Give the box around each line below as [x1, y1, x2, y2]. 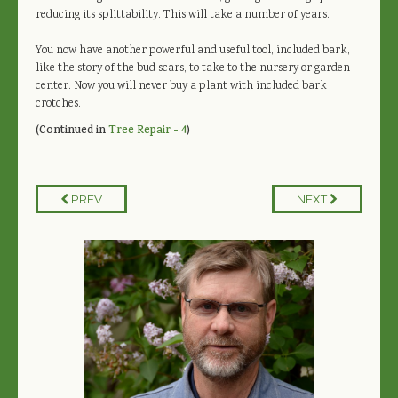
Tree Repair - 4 [108, 122, 187, 140]
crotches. [36, 95, 81, 113]
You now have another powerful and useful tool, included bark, [36, 42, 350, 60]
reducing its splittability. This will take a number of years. [36, 6, 330, 24]
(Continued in [36, 122, 108, 140]
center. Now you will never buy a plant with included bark [36, 77, 327, 95]
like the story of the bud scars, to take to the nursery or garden [36, 60, 350, 77]
